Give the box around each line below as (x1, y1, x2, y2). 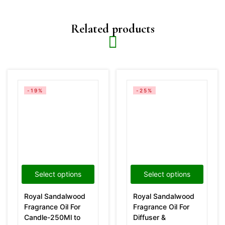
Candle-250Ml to (24, 212, 80, 221)
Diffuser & (133, 212, 166, 221)
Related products (70, 22, 155, 36)
